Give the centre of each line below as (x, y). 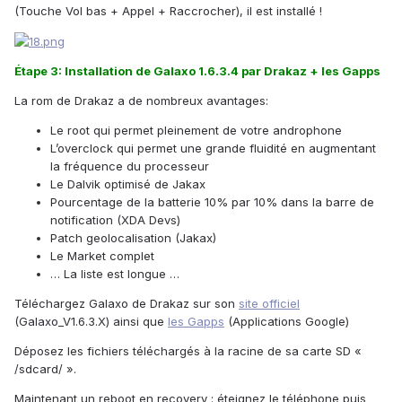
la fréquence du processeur (130, 166)
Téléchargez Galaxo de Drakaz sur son (127, 304)
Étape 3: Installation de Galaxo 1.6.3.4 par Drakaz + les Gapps (197, 71)
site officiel (269, 304)
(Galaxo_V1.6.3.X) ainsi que (91, 322)
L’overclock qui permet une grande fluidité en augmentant (213, 149)
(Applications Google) (287, 322)
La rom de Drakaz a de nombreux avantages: (141, 101)
